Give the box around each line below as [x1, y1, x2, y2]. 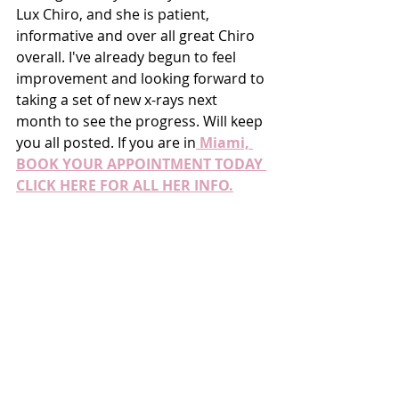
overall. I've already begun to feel [16, 46, 240, 67]
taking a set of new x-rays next [16, 89, 221, 110]
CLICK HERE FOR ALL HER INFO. [16, 175, 233, 195]
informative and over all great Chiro [16, 25, 258, 45]
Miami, [196, 132, 253, 152]
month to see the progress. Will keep [16, 110, 266, 131]
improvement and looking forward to [16, 68, 268, 88]
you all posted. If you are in [16, 132, 196, 152]
